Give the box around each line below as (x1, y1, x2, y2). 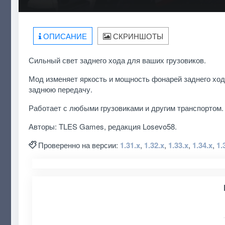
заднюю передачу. (28, 83, 92, 94)
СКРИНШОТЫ (111, 30, 163, 41)
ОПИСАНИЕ (41, 30, 87, 41)
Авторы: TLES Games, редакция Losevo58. (28, 121, 177, 132)
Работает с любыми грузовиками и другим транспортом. (28, 102, 223, 113)
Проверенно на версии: (38, 139, 120, 150)
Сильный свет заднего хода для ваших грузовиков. (28, 54, 206, 65)
